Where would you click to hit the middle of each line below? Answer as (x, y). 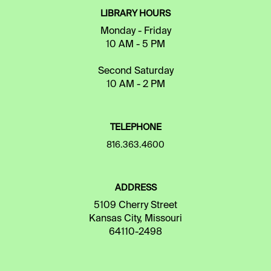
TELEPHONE (135, 127)
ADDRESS (135, 188)
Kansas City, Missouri (135, 219)
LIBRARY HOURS (135, 14)
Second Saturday (135, 71)
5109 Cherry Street (135, 205)
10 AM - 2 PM (135, 84)
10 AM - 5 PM (135, 44)
